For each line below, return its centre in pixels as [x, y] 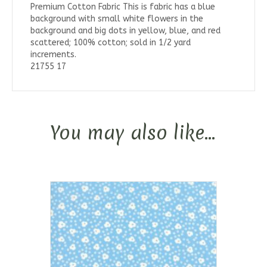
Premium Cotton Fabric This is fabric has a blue [123, 7]
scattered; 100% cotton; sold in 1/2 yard [111, 43]
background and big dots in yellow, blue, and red [125, 31]
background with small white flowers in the [117, 19]
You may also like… [133, 133]
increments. [53, 55]
